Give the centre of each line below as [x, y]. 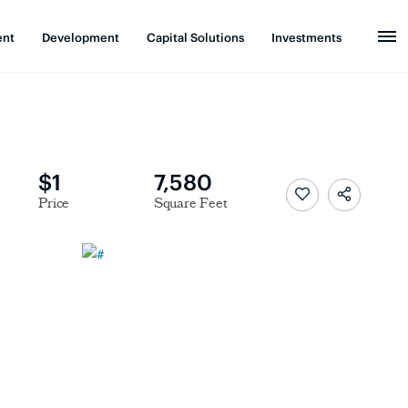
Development [81, 36]
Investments [306, 36]
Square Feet [190, 205]
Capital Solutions [195, 36]
